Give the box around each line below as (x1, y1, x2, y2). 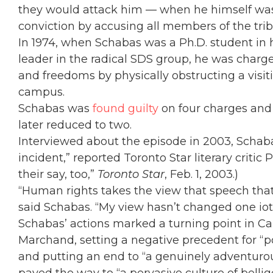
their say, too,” (18, 168, 97, 181)
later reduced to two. (18, 118, 132, 132)
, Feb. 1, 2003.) (165, 168, 238, 181)
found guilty (93, 102, 158, 115)
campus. (18, 85, 65, 99)
